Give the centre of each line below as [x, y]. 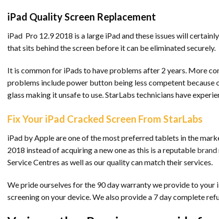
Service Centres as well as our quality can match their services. [110, 162]
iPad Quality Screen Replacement [82, 17]
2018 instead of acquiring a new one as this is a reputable [102, 150]
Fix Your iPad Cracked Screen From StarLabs [105, 119]
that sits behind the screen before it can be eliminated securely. [111, 48]
